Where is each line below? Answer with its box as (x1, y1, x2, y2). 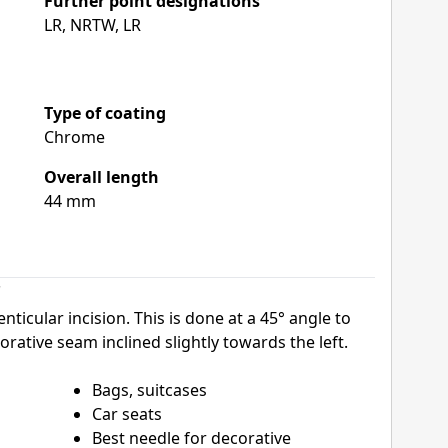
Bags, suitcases (92, 379, 208, 402)
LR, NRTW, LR (44, 14, 142, 37)
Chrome (44, 126, 106, 149)
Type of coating (44, 102, 167, 125)
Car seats (92, 403, 163, 426)
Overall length (44, 166, 160, 189)
